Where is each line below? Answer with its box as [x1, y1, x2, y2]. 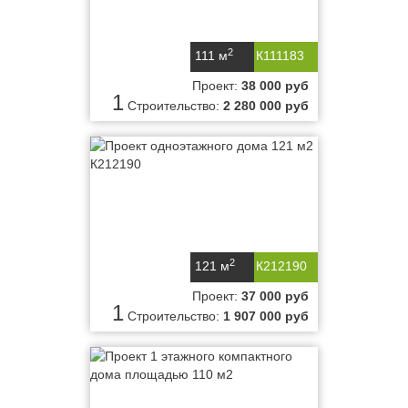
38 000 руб [241, 78, 309, 93]
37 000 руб [241, 289, 309, 303]
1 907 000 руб [223, 309, 309, 323]
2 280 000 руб [223, 98, 309, 113]
